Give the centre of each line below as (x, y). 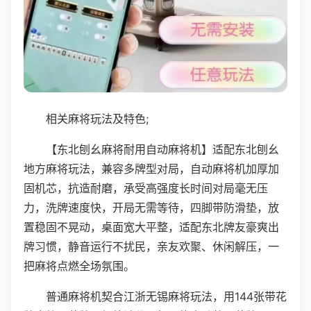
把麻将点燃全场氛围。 (79, 266)
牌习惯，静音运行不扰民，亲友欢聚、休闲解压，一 (151, 246)
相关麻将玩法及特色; (97, 118)
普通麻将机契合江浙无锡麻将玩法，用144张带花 (166, 296)
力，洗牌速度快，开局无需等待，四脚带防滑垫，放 (151, 207)
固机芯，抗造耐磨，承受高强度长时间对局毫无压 (146, 188)
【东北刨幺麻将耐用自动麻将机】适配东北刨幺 (162, 149)
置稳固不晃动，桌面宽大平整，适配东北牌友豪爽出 (151, 227)
